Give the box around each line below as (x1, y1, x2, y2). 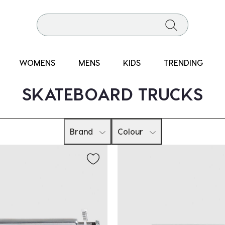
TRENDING (164, 58, 203, 67)
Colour (117, 127, 143, 136)
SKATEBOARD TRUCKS (22, 83, 203, 103)
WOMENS (19, 58, 55, 67)
